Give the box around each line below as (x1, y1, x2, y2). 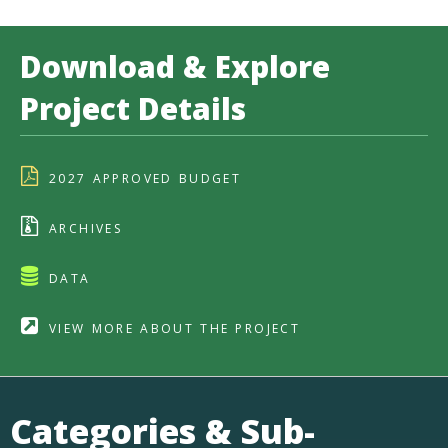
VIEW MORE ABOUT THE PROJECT (49, 319, 301, 337)
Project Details (20, 87, 246, 129)
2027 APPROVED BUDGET (49, 169, 242, 187)
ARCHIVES (49, 219, 123, 237)
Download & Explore (20, 45, 330, 87)
